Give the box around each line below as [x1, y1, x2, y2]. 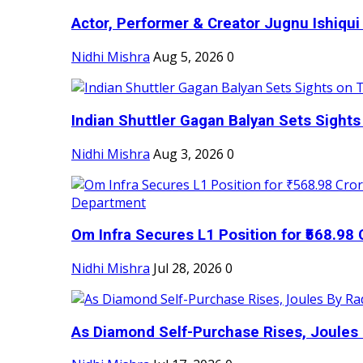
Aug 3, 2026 [153, 144, 224, 163]
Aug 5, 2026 [153, 48, 224, 66]
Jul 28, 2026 [153, 259, 222, 277]
